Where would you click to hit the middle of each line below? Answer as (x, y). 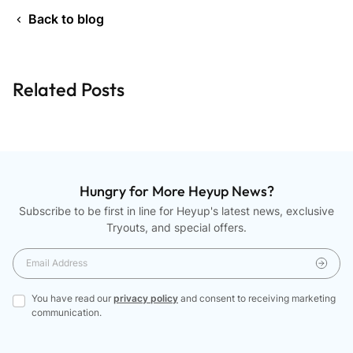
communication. (67, 312)
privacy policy (146, 298)
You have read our (72, 298)
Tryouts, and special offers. (176, 227)
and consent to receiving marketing (257, 298)
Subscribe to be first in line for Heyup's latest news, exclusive (176, 210)
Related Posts (69, 89)
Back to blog (66, 19)
